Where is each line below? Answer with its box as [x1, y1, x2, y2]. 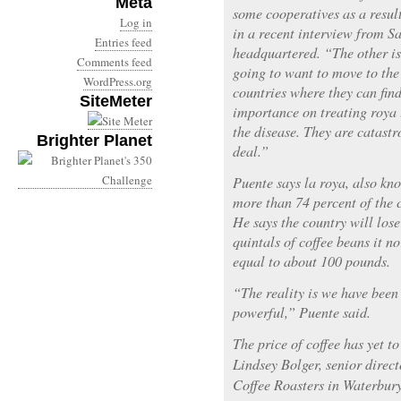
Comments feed [77, 54, 152, 70]
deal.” [233, 141, 269, 160]
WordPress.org [83, 73, 152, 90]
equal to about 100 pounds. [233, 252, 390, 270]
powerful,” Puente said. [233, 303, 371, 321]
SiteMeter [80, 92, 152, 110]
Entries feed [95, 34, 152, 50]
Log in [120, 14, 152, 30]
